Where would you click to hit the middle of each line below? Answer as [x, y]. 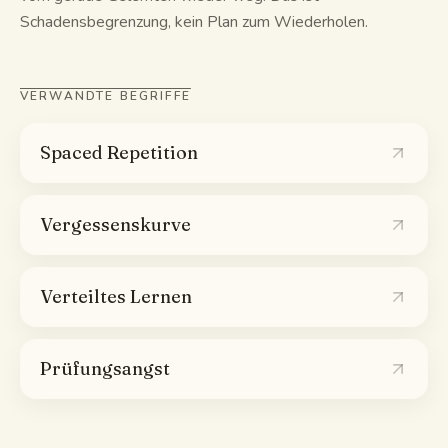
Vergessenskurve [115, 224]
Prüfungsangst [105, 368]
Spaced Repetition [119, 152]
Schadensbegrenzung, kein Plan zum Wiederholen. [194, 22]
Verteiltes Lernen [116, 296]
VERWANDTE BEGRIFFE [105, 96]
